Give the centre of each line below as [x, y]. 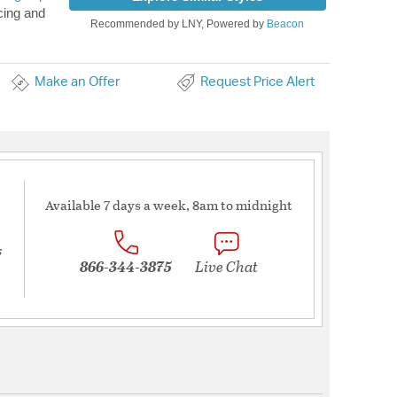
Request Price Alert [257, 82]
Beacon [286, 24]
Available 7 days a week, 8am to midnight [169, 204]
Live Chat [226, 266]
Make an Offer [77, 82]
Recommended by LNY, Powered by [179, 24]
